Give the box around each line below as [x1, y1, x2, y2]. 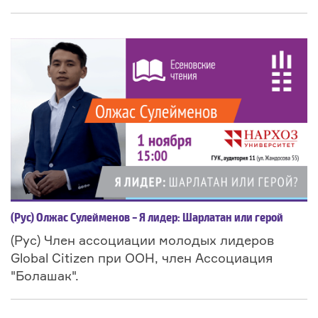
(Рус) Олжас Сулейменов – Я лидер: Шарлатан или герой [11, 213, 283, 224]
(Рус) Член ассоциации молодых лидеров [11, 232, 274, 248]
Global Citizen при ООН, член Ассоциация [11, 250, 273, 266]
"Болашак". [11, 268, 79, 284]
